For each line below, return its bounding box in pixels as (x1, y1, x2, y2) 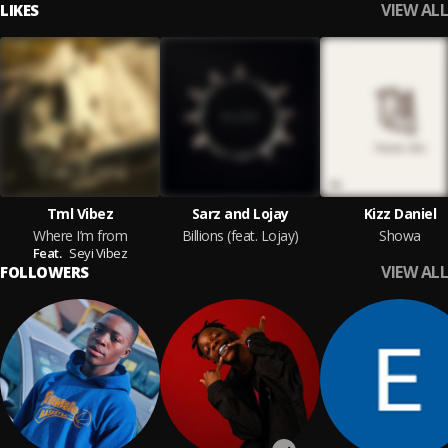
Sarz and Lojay (191, 204, 289, 223)
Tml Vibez (46, 204, 114, 223)
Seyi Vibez (69, 244, 128, 262)
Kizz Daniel (363, 204, 437, 223)
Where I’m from (33, 226, 127, 245)
